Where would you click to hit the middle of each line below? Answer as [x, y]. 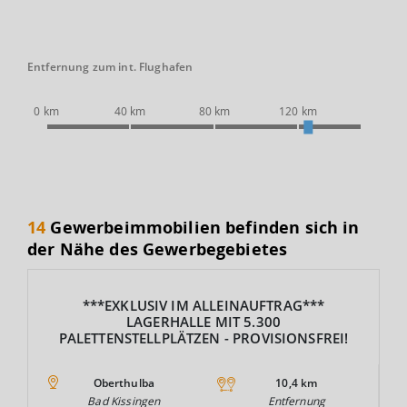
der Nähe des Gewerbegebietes [158, 248]
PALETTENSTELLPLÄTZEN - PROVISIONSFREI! [203, 338]
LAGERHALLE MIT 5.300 [203, 321]
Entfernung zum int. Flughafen [110, 66]
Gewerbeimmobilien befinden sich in [203, 227]
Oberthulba [124, 382]
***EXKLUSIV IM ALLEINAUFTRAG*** [203, 305]
